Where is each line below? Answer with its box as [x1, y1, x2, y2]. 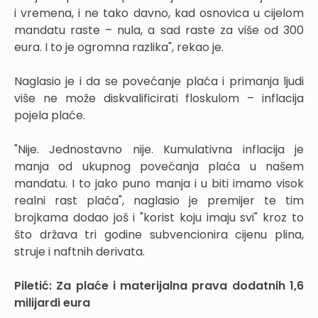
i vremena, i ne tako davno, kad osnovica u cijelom [14, 4, 304, 21]
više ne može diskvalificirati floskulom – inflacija [14, 89, 304, 106]
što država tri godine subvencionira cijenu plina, [14, 226, 304, 243]
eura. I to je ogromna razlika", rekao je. [14, 38, 224, 55]
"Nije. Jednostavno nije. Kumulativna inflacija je [14, 141, 304, 158]
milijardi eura [14, 294, 90, 311]
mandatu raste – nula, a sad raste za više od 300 [14, 21, 304, 38]
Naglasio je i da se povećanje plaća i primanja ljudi [14, 72, 304, 89]
